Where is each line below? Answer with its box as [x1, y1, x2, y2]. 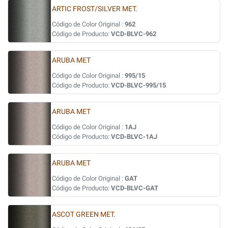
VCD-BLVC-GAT [111, 184, 158, 192]
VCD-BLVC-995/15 [111, 81, 166, 89]
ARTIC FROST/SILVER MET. [52, 5, 137, 13]
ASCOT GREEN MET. [52, 210, 116, 219]
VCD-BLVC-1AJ [111, 133, 157, 140]
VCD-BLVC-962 [111, 30, 156, 38]
